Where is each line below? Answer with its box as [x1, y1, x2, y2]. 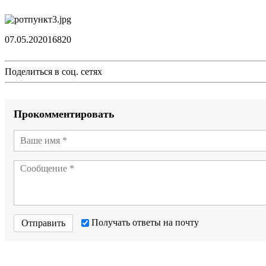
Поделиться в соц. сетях [5, 66, 102, 77]
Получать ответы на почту [89, 217, 199, 227]
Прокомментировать [14, 107, 115, 120]
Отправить [21, 217, 65, 228]
